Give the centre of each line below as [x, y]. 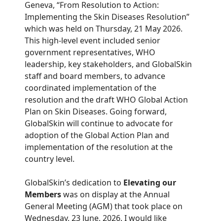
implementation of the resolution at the [99, 147]
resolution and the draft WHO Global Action [106, 100]
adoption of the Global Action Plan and [97, 135]
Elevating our [149, 183]
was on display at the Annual [115, 194]
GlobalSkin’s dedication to [73, 183]
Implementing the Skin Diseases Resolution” [107, 17]
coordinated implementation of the [91, 88]
